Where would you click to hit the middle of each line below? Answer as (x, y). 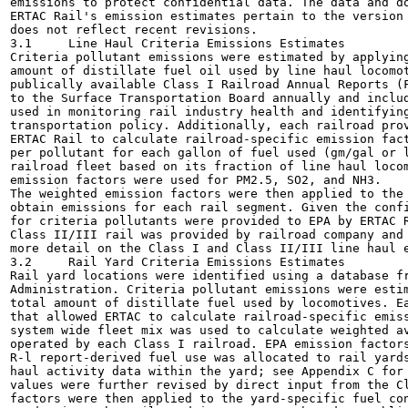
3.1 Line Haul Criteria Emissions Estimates (21, 43)
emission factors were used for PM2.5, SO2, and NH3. (196, 180)
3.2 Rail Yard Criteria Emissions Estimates (21, 262)
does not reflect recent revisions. (134, 30)
